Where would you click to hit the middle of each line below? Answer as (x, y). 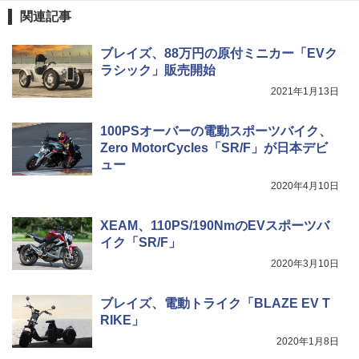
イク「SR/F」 (141, 242)
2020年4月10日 (305, 186)
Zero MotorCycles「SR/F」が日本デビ (214, 147)
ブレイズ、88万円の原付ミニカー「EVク (219, 53)
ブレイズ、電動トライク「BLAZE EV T (215, 303)
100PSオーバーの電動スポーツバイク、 (216, 131)
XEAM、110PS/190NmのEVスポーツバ (215, 225)
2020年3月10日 (305, 263)
